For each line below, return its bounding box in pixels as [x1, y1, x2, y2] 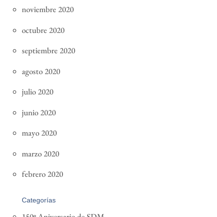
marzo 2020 [21, 148, 59, 159]
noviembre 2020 [21, 4, 74, 15]
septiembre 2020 [21, 45, 75, 56]
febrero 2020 [21, 169, 63, 180]
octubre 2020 [21, 24, 64, 35]
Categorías [21, 196, 56, 204]
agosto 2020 [21, 65, 60, 77]
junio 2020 [21, 107, 56, 118]
